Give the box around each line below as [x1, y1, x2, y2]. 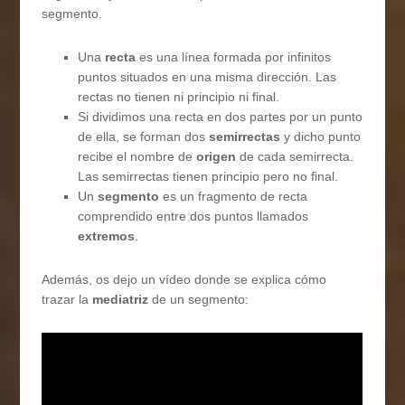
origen [196, 149, 237, 165]
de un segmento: [148, 292, 250, 307]
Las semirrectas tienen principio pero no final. [78, 169, 339, 184]
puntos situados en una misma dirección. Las [78, 70, 337, 85]
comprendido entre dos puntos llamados [78, 209, 309, 224]
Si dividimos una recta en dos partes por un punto [78, 109, 363, 125]
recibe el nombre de [78, 149, 197, 165]
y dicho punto [280, 129, 362, 145]
